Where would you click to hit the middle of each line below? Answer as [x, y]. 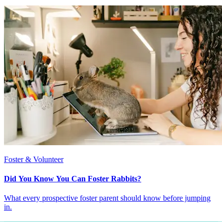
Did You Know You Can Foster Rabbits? [73, 178]
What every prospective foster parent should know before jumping [107, 198]
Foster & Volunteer [34, 159]
